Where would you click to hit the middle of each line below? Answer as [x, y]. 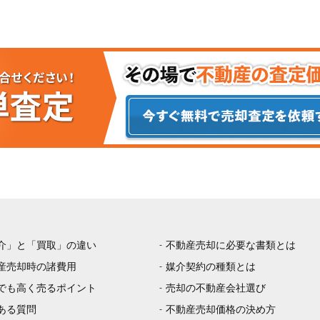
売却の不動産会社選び [216, 288]
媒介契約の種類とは [211, 267]
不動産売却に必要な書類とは [231, 245]
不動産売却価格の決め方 [221, 310]
